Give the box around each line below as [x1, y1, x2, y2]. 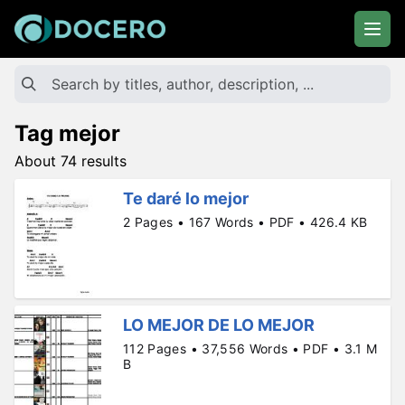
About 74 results [14, 152, 127, 170]
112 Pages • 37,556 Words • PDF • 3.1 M [123, 341, 378, 357]
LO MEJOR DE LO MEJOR [123, 316, 315, 335]
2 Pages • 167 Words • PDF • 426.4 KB [123, 214, 368, 230]
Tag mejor [14, 120, 120, 146]
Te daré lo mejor [123, 189, 249, 208]
